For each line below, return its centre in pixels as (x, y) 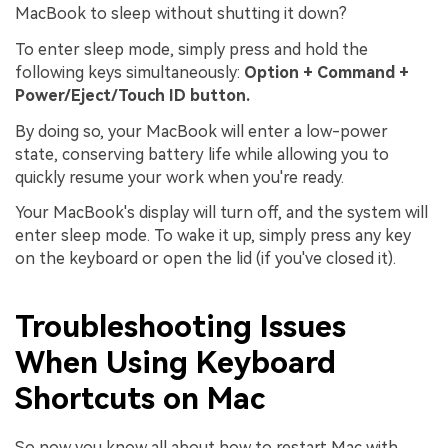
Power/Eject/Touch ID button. (132, 95)
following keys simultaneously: (129, 72)
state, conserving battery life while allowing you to (202, 154)
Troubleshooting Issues (180, 326)
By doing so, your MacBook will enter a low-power (201, 131)
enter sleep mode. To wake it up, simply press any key (213, 236)
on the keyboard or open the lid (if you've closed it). (205, 259)
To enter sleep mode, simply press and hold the (191, 49)
